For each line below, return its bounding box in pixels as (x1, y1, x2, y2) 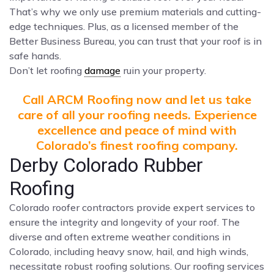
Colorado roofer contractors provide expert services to (9, 201, 255, 213)
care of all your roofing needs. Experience (17, 106, 257, 122)
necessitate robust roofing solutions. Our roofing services (9, 259, 264, 272)
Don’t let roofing (9, 64, 84, 76)
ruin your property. (120, 64, 206, 76)
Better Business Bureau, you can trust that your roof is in (9, 34, 262, 47)
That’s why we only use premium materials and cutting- (9, 5, 261, 18)
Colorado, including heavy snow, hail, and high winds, (9, 245, 248, 257)
